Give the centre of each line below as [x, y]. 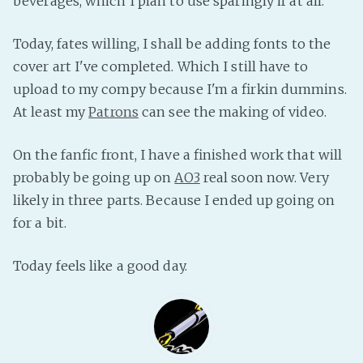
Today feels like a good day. [100, 265]
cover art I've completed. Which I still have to [160, 66]
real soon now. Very [264, 177]
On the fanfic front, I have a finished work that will [178, 154]
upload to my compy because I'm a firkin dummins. [180, 89]
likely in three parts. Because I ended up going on [174, 200]
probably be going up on [94, 177]
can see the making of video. [232, 111]
